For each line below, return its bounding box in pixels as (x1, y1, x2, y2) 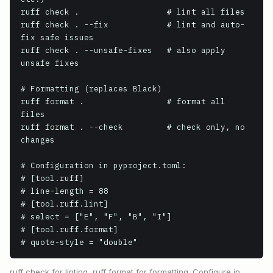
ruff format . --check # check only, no (21, 122, 245, 132)
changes (21, 135, 55, 144)
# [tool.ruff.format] (21, 224, 118, 234)
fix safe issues (21, 32, 94, 42)
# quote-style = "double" (21, 237, 138, 247)
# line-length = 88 (21, 186, 108, 196)
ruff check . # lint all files (21, 7, 245, 16)
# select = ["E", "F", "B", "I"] (21, 211, 172, 221)
